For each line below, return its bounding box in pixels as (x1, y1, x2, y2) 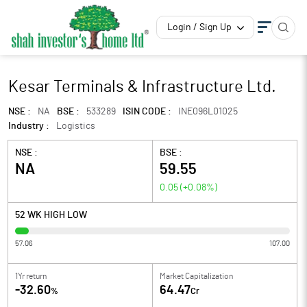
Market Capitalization (160, 272, 233, 280)
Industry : (8, 121, 49, 131)
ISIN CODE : (123, 107, 171, 116)
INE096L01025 (178, 107, 238, 116)
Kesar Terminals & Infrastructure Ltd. (8, 79, 276, 95)
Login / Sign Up (167, 23, 232, 32)
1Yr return (15, 272, 47, 280)
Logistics (56, 121, 95, 131)
